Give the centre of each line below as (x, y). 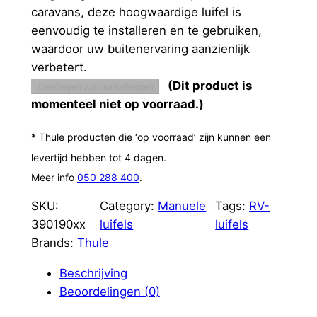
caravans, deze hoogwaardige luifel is (136, 12)
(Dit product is (209, 85)
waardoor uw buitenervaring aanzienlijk (140, 48)
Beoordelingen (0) (109, 292)
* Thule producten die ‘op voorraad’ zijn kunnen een (151, 137)
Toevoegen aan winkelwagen (95, 86)
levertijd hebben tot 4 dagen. (98, 158)
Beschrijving (93, 273)
